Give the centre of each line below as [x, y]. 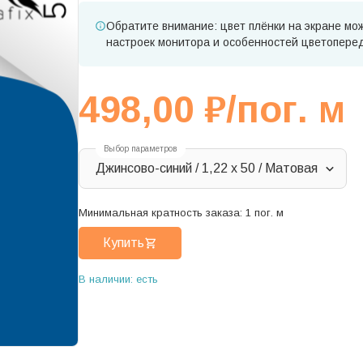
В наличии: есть [118, 280]
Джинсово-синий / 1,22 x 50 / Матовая [207, 169]
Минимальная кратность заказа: [162, 213]
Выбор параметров [141, 149]
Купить [124, 243]
